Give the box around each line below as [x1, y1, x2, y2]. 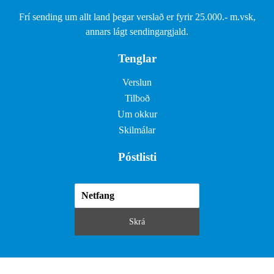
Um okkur [117, 109, 157, 120]
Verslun [122, 77, 152, 88]
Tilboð [124, 93, 150, 104]
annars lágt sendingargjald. [86, 26, 188, 37]
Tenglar [117, 52, 157, 65]
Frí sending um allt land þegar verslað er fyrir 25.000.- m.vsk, [18, 12, 256, 23]
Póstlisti [117, 150, 157, 164]
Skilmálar [119, 125, 155, 136]
